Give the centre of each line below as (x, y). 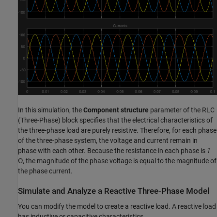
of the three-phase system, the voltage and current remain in (108, 141)
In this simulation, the (51, 110)
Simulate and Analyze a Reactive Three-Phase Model (114, 191)
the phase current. (45, 171)
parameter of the (175, 110)
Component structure (116, 110)
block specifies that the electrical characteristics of (137, 120)
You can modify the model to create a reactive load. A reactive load (117, 206)
